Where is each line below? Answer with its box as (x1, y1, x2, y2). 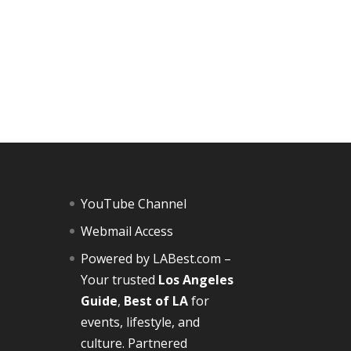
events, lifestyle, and (81, 313, 201, 331)
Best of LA (124, 291, 189, 309)
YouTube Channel (81, 194, 187, 212)
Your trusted (81, 270, 159, 288)
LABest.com (153, 249, 222, 267)
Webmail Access (81, 222, 174, 240)
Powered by (81, 249, 154, 267)
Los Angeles (158, 270, 234, 288)
